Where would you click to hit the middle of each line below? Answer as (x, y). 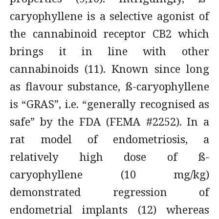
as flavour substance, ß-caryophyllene (109, 86)
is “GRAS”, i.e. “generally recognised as (109, 104)
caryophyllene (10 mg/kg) (109, 174)
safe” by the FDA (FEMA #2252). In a (109, 121)
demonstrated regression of (109, 192)
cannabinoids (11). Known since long (109, 68)
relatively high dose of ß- (109, 156)
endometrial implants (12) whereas (109, 209)
